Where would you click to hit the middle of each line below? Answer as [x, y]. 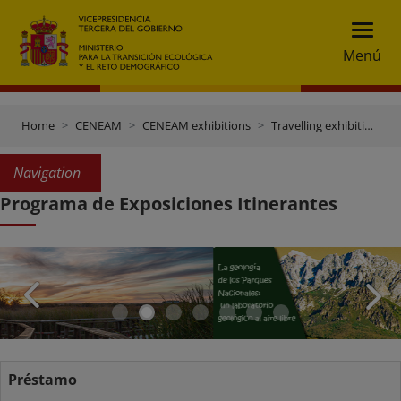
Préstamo [43, 380]
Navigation [47, 173]
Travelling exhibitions [318, 125]
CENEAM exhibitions [196, 125]
